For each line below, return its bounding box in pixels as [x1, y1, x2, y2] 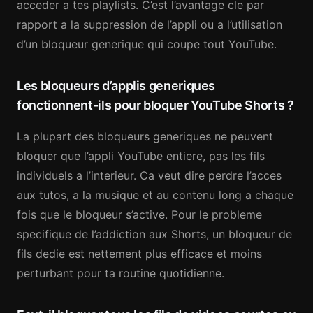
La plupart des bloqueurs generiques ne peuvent [17, 129, 273, 143]
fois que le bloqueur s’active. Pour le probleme [17, 208, 262, 221]
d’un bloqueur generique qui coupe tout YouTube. [17, 37, 277, 51]
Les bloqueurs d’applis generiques [17, 78, 216, 93]
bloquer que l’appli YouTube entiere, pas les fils [17, 149, 265, 163]
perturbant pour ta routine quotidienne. [17, 266, 224, 280]
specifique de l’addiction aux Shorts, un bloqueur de [17, 227, 292, 241]
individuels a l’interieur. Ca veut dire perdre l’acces [17, 168, 282, 182]
